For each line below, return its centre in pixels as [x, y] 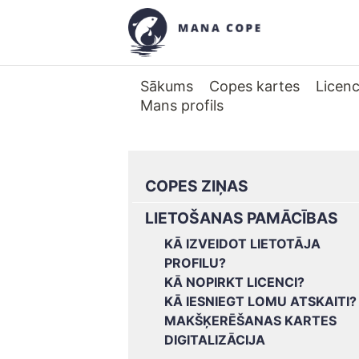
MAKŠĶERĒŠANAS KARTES [250, 321]
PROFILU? [195, 263]
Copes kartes [254, 86]
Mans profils [182, 105]
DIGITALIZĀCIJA [215, 340]
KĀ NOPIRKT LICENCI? [234, 282]
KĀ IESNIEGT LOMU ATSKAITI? [260, 301]
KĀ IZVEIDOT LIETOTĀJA [242, 244]
